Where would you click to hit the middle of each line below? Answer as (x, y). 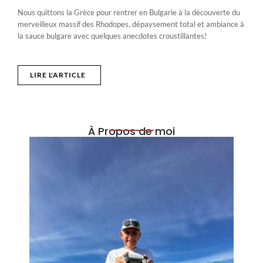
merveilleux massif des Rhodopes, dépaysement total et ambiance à (131, 24)
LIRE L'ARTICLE (58, 75)
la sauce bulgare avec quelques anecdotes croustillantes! (112, 36)
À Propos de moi (131, 131)
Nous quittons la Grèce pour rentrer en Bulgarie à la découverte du (129, 12)
